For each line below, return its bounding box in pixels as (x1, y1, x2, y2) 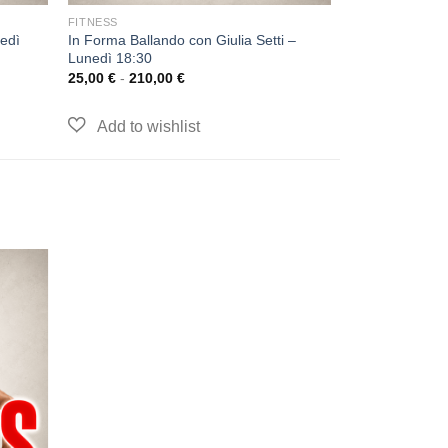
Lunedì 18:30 (67, 49, 152, 66)
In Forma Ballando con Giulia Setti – (67, 31, 296, 48)
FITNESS (67, 15, 118, 28)
